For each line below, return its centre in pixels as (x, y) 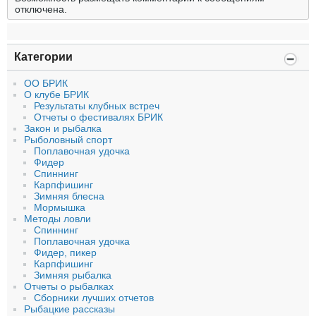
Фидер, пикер (65, 253)
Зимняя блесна (69, 196)
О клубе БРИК (56, 95)
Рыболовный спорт (68, 140)
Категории (43, 57)
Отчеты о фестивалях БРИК (98, 117)
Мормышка (60, 208)
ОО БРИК (46, 84)
